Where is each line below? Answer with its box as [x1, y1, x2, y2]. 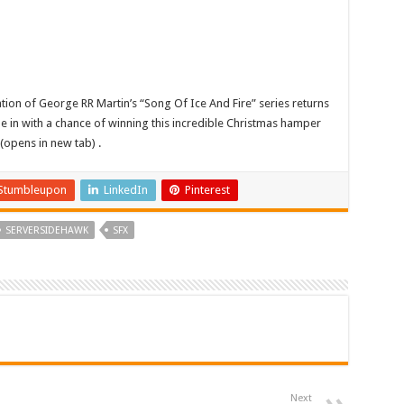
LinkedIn [103, 182, 148, 197]
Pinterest [184, 182, 230, 197]
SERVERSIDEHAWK [5, 224, 88, 236]
